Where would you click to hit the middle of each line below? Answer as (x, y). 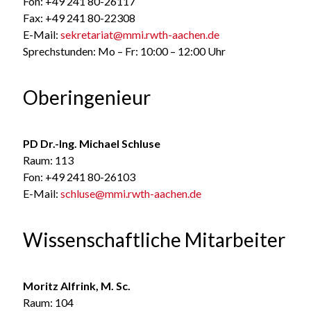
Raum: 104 (48, 302)
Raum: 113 (48, 160)
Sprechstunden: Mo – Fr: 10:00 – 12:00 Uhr (124, 51)
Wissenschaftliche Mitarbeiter (154, 239)
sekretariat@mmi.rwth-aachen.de (140, 34)
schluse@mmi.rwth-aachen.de (131, 193)
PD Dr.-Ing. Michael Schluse (91, 143)
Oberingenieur (86, 97)
